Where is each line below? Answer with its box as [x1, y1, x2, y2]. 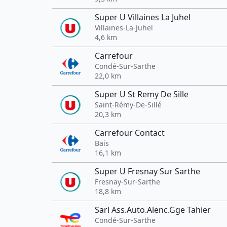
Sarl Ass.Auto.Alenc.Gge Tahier [95, 204, 211, 215]
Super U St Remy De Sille [95, 89, 188, 100]
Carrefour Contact [95, 127, 165, 138]
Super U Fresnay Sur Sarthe [95, 166, 200, 177]
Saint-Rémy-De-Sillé [95, 100, 162, 109]
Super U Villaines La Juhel [95, 12, 191, 23]
